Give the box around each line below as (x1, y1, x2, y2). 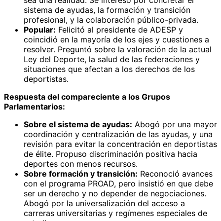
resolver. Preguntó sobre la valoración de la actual (24, 44, 212, 54)
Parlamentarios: (4, 101, 65, 111)
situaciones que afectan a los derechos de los (24, 64, 195, 74)
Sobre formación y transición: (24, 168, 138, 179)
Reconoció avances (138, 168, 213, 179)
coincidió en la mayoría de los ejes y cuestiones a (24, 34, 209, 44)
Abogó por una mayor (132, 119, 217, 129)
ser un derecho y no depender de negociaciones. (24, 188, 206, 198)
